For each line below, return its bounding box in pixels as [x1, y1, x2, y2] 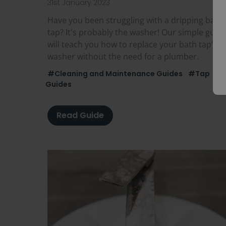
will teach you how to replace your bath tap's [47, 38, 217, 50]
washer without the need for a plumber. [47, 50, 199, 62]
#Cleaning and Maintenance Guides [47, 68, 183, 79]
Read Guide [56, 109, 104, 121]
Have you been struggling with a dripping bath [47, 14, 223, 26]
